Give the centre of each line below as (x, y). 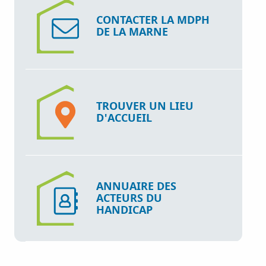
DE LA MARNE (132, 32)
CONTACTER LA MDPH (153, 20)
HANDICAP (125, 210)
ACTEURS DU (129, 198)
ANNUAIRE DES (137, 186)
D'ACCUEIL (124, 118)
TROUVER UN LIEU (145, 106)
